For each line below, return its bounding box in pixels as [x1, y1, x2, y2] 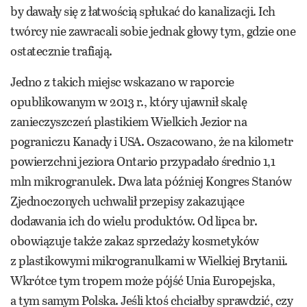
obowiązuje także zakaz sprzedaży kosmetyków [10, 232, 259, 250]
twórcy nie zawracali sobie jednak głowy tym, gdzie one [10, 22, 295, 40]
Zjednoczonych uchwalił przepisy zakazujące [10, 192, 244, 210]
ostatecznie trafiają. [10, 42, 112, 60]
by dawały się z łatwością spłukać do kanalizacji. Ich [10, 2, 275, 21]
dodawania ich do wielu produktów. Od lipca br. [10, 212, 257, 230]
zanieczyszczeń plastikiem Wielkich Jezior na [10, 112, 247, 131]
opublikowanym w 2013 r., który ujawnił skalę [10, 93, 247, 111]
